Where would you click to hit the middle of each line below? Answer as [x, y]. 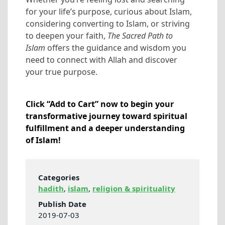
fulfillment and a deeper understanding [105, 128]
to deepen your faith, [67, 35]
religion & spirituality [134, 188]
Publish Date [62, 204]
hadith [51, 188]
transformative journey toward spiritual [106, 116]
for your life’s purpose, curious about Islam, [109, 11]
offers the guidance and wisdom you [116, 47]
